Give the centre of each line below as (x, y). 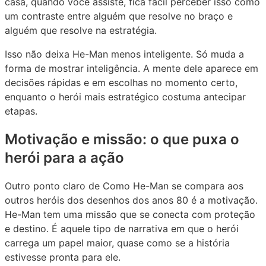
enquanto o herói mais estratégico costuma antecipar (125, 96)
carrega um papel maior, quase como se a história (117, 243)
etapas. (21, 111)
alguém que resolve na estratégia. (81, 30)
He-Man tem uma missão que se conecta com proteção (130, 214)
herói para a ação (64, 157)
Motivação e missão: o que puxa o (122, 139)
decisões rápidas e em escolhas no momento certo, (121, 82)
